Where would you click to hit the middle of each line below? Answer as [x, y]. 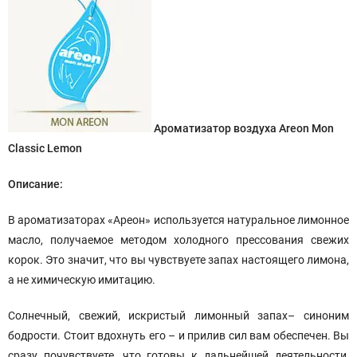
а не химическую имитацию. [82, 280]
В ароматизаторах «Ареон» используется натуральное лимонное [178, 220]
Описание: [35, 184]
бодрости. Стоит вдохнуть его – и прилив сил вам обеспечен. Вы [178, 335]
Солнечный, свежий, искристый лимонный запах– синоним [178, 316]
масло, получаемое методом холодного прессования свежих [178, 240]
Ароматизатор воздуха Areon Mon [244, 128]
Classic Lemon [45, 148]
